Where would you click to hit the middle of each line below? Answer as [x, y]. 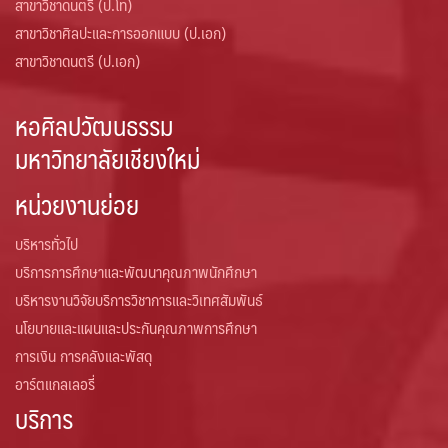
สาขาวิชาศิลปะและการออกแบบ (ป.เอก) [120, 33]
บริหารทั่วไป [46, 243]
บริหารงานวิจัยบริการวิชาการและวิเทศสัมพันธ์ [139, 299]
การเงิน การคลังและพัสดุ [83, 355]
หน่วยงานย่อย [77, 204]
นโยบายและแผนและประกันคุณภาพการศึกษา [136, 327]
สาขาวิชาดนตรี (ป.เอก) [77, 61]
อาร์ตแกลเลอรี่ [55, 383]
